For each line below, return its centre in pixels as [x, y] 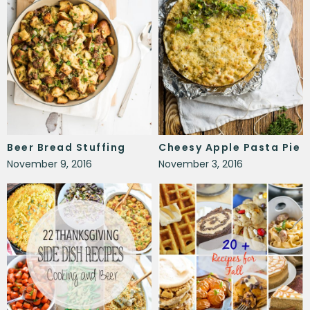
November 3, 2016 [201, 164]
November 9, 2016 [49, 164]
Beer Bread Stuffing [66, 147]
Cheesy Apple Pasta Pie [229, 147]
